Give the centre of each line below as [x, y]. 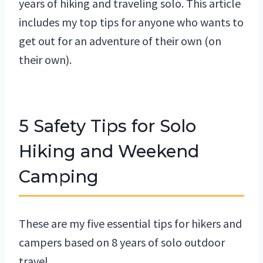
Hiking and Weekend [109, 151]
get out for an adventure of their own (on [120, 41]
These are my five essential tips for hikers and [130, 224]
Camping [59, 177]
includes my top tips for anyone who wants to [131, 22]
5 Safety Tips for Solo [107, 126]
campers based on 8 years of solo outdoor [122, 242]
